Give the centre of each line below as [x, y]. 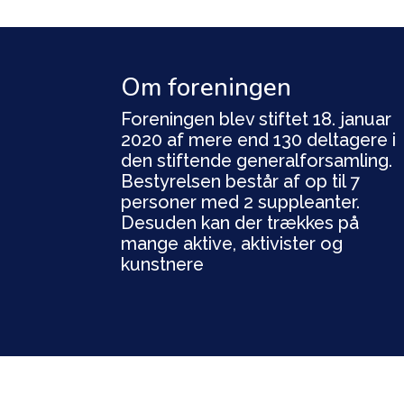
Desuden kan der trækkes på [240, 222]
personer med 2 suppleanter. [241, 202]
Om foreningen [207, 87]
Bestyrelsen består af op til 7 [241, 181]
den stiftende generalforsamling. [257, 160]
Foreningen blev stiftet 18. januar [257, 119]
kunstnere [163, 264]
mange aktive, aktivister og [232, 243]
